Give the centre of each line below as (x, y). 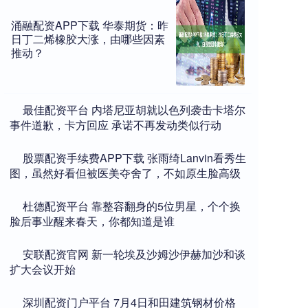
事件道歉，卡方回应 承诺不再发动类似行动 (115, 125)
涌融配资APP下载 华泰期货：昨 (90, 25)
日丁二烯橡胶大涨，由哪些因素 (88, 39)
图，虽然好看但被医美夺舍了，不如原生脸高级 (125, 173)
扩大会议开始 (43, 269)
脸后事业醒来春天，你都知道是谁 (92, 221)
